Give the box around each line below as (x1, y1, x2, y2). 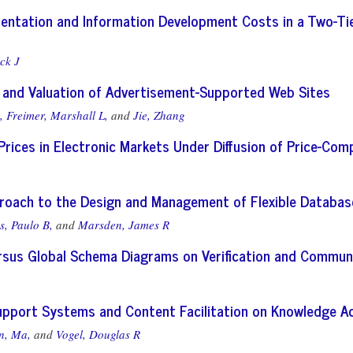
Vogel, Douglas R (56, 326, 140, 342)
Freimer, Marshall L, (6, 107, 108, 123)
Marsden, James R (78, 217, 169, 232)
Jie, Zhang (133, 107, 185, 123)
